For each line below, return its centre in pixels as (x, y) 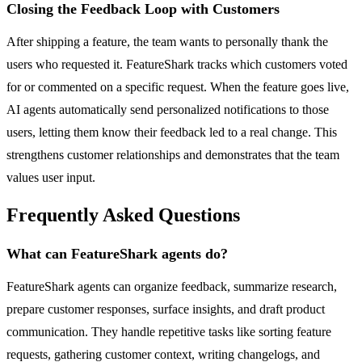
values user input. (51, 177)
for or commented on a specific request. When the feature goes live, (178, 86)
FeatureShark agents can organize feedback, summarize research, (172, 287)
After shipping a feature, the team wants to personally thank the (167, 41)
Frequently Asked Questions (123, 215)
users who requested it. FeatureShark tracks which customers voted (177, 64)
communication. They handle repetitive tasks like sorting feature (169, 332)
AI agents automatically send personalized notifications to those (168, 109)
